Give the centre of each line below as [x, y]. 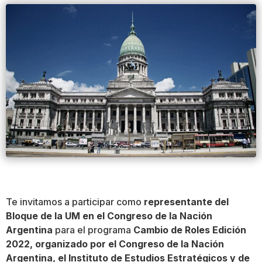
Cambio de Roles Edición [190, 230]
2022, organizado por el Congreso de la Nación [115, 244]
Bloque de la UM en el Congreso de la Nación [109, 216]
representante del [186, 202]
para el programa [93, 230]
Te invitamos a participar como [75, 202]
